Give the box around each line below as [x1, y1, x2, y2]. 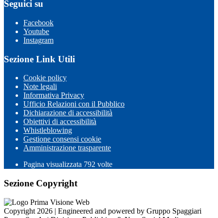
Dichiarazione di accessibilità [23, 109, 112, 117]
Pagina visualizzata [23, 160, 84, 169]
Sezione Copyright [4, 178, 77, 189]
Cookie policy [23, 73, 67, 82]
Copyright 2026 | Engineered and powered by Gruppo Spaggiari [4, 206, 201, 215]
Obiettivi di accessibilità [23, 117, 96, 126]
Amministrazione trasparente [23, 144, 111, 152]
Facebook [23, 18, 54, 27]
